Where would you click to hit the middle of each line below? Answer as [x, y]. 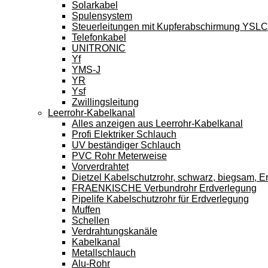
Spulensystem [102, 16]
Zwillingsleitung [105, 102]
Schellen [91, 220]
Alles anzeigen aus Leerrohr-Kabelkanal [157, 124]
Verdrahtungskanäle [115, 231]
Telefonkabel [99, 37]
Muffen [86, 210]
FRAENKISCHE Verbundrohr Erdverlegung [164, 188]
